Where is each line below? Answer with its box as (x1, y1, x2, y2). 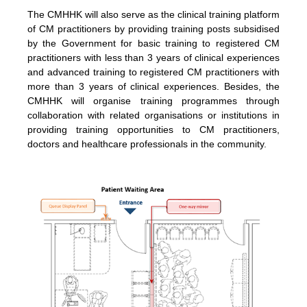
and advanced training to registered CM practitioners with (27, 66, 280, 78)
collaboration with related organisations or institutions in (27, 110, 280, 121)
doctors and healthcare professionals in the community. (27, 138, 267, 150)
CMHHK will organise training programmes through (27, 95, 280, 107)
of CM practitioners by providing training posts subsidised (27, 23, 280, 35)
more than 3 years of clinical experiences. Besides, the (27, 81, 280, 93)
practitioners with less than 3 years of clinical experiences (27, 52, 280, 64)
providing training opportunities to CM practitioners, (27, 124, 280, 136)
